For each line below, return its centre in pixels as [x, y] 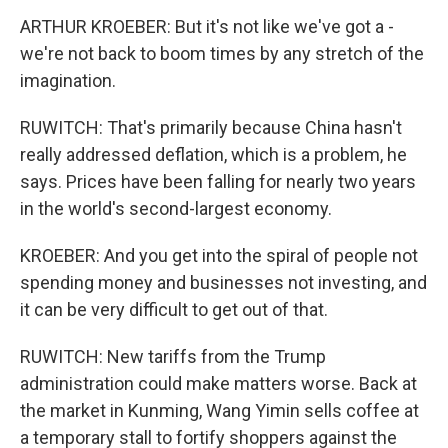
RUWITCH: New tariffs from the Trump [173, 356]
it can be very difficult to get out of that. [174, 309]
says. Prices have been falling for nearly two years [218, 181]
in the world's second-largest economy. [176, 208]
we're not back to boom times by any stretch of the [222, 53]
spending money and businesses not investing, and [223, 282]
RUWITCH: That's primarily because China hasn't [211, 127]
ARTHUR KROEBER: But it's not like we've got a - [207, 26]
